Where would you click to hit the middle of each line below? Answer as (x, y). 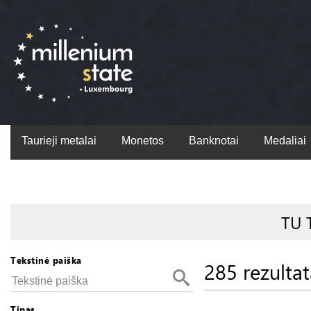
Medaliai (285, 141)
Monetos (143, 141)
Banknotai (214, 141)
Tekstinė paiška (46, 260)
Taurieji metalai (59, 141)
